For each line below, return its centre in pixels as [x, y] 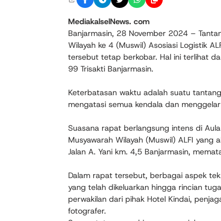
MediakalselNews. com [109, 22]
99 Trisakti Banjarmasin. [111, 69]
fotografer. [87, 211]
